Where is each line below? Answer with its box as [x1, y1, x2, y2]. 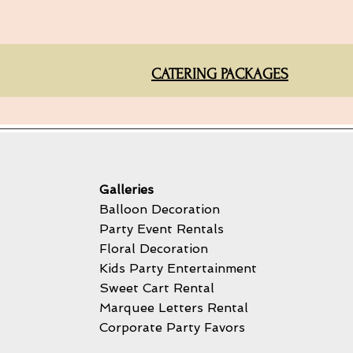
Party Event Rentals [99, 221, 224, 236]
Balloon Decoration [99, 202, 220, 217]
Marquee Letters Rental [99, 300, 252, 315]
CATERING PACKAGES [150, 65, 288, 83]
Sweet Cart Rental [99, 281, 214, 295]
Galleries [99, 182, 154, 197]
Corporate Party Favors [99, 320, 245, 335]
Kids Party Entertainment [99, 261, 257, 276]
